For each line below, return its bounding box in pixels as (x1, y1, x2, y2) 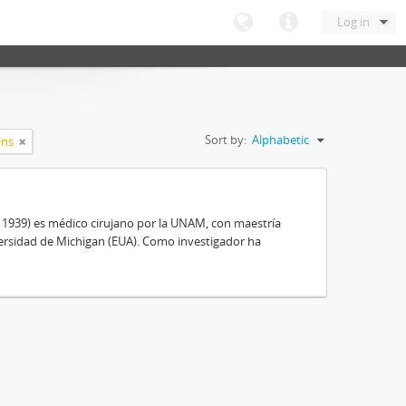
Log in (337, 14, 370, 30)
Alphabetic (252, 131, 309, 148)
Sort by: (205, 131, 246, 148)
